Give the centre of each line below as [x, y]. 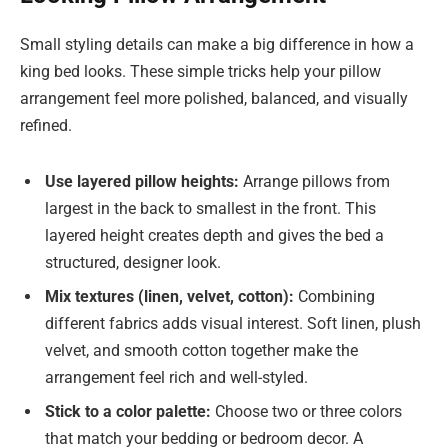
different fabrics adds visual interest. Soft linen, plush [233, 323]
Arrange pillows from [314, 181]
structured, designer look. [133, 262]
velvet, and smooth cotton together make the [201, 350]
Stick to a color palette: [128, 411]
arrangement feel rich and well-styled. [176, 377]
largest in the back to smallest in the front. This [210, 208]
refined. [46, 126]
